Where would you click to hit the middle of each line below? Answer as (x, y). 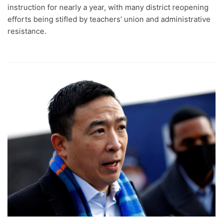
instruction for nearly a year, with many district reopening (108, 7)
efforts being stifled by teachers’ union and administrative (109, 19)
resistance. (27, 31)
